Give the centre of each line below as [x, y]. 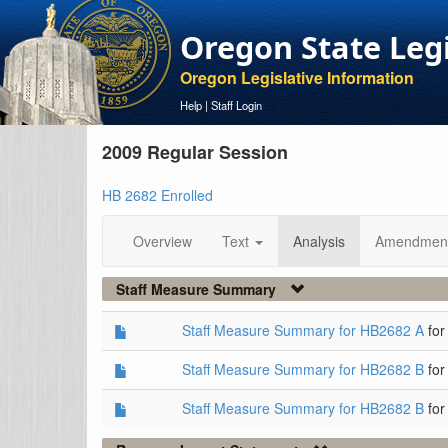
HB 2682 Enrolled [157, 195]
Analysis [319, 241]
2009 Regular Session [195, 152]
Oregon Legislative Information [297, 77]
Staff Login [236, 105]
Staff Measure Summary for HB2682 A [303, 330]
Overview [162, 241]
